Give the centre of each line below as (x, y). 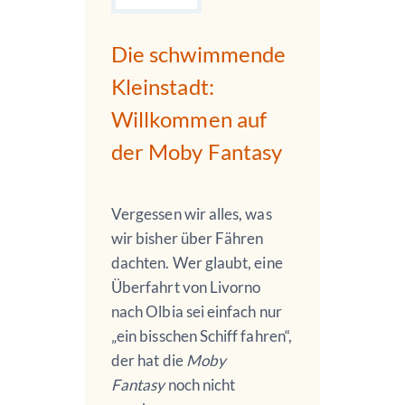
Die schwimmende (199, 54)
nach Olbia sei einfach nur (197, 312)
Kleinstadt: (163, 87)
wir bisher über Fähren (188, 239)
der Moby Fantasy (197, 152)
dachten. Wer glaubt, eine (197, 263)
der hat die (149, 361)
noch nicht (200, 385)
